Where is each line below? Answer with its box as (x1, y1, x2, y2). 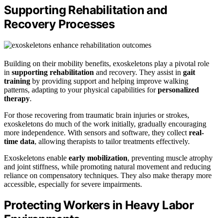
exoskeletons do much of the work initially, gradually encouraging (4, 119, 206, 128)
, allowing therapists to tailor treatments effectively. (35, 137, 190, 145)
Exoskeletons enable (4, 153, 69, 162)
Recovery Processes (4, 17, 115, 31)
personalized (158, 85, 199, 94)
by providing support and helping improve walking (30, 76, 188, 85)
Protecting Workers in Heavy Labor (4, 198, 194, 213)
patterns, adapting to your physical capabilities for (4, 85, 158, 94)
